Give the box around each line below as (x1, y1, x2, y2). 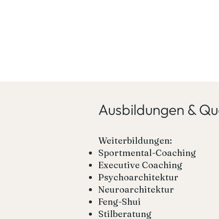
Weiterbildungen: (98, 134, 172, 146)
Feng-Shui (98, 196, 141, 207)
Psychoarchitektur (98, 171, 178, 183)
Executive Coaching (98, 159, 182, 171)
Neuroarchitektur (98, 183, 174, 195)
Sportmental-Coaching (98, 147, 196, 158)
